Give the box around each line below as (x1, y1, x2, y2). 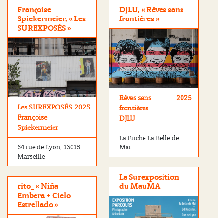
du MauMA (119, 181, 161, 192)
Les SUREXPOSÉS (18, 102, 72, 112)
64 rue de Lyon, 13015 (18, 143, 80, 152)
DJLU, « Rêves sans (119, 4, 183, 15)
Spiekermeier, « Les (18, 13, 86, 24)
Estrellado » (18, 199, 58, 211)
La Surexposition (119, 171, 179, 183)
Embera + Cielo (18, 190, 71, 201)
